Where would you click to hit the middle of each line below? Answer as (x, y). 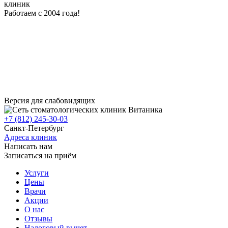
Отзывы (38, 219)
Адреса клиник (31, 137)
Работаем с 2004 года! (42, 13)
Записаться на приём (40, 155)
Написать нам (28, 146)
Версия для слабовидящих (50, 101)
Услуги (37, 173)
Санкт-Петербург (34, 128)
